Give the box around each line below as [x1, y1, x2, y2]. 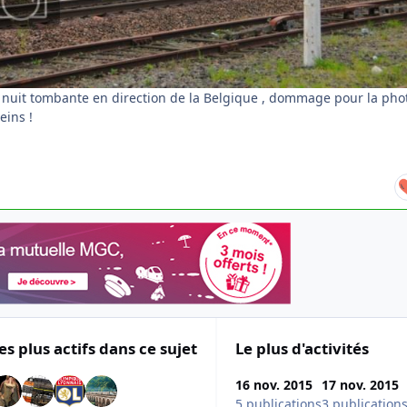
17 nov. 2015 [322, 375, 399, 393]
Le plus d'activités [235, 338, 369, 360]
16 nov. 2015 [235, 375, 313, 393]
